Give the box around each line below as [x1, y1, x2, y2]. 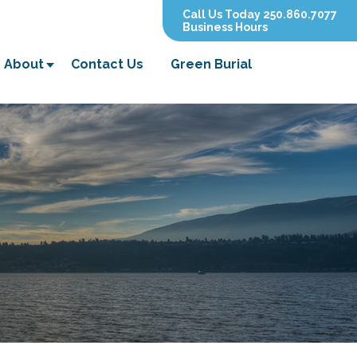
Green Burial [171, 57, 252, 72]
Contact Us [71, 57, 143, 72]
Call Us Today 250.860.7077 [182, 8, 337, 21]
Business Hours [182, 21, 268, 33]
